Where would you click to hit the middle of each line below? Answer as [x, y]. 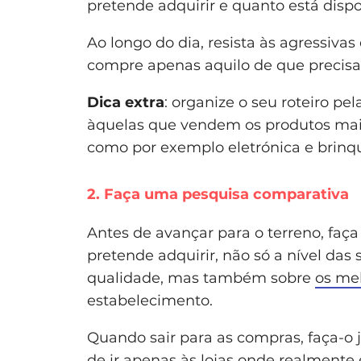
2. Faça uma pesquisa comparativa [218, 194]
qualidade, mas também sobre [201, 278]
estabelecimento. [150, 300]
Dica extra [126, 102]
